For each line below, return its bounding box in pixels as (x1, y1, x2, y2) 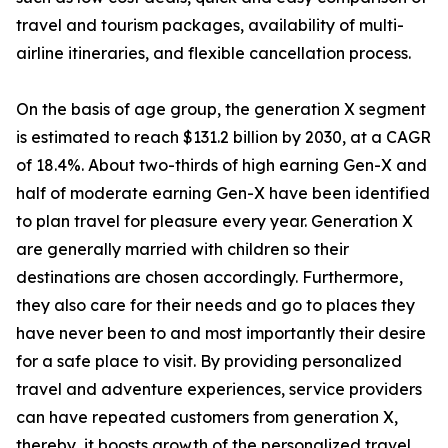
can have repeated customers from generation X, (16, 407, 398, 428)
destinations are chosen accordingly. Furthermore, (16, 267, 403, 288)
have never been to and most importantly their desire (16, 323, 426, 344)
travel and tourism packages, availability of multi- (16, 15, 404, 36)
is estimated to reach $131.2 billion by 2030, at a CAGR (16, 127, 431, 148)
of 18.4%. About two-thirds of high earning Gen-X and (16, 155, 427, 176)
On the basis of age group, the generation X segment (16, 99, 426, 120)
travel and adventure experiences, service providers (16, 379, 422, 400)
